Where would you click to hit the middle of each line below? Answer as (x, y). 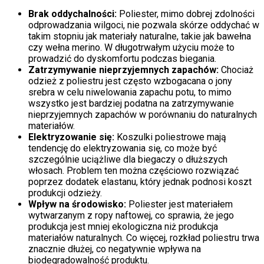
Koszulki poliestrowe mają (170, 137)
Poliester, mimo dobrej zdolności (186, 14)
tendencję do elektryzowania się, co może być (123, 148)
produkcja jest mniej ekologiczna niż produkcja (123, 227)
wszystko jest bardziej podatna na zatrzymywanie (131, 104)
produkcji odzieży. (65, 193)
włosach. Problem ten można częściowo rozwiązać (133, 171)
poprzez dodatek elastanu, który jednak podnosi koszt (140, 182)
